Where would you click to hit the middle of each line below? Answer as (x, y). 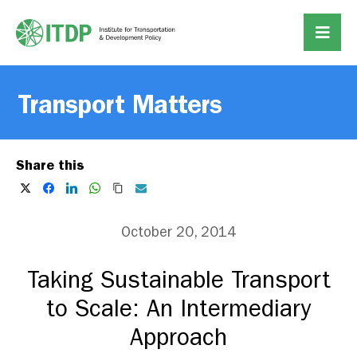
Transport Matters (120, 104)
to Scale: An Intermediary (178, 309)
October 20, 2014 (178, 233)
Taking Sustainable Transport (178, 280)
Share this (50, 165)
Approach (178, 338)
